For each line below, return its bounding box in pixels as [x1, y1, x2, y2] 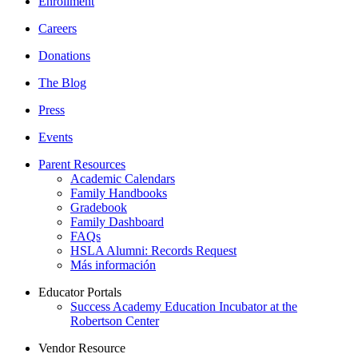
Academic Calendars [70, 172, 175, 186]
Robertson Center [70, 314, 159, 328]
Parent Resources [38, 157, 125, 172]
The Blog [38, 76, 86, 90]
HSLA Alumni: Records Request [70, 244, 237, 258]
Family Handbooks [70, 186, 167, 201]
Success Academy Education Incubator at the [70, 300, 297, 314]
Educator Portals [38, 285, 121, 300]
